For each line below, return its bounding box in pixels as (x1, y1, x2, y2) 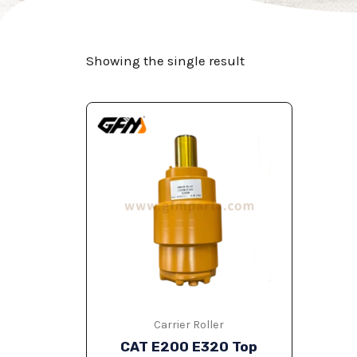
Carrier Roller (154, 318, 225, 332)
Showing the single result (85, 53, 245, 69)
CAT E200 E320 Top (120, 339, 258, 355)
